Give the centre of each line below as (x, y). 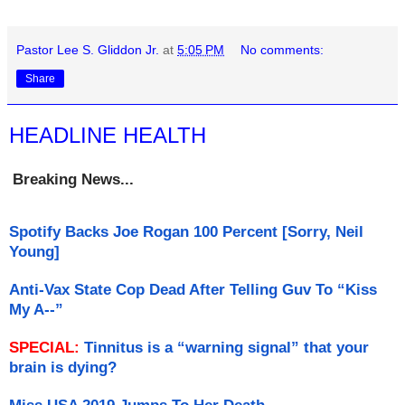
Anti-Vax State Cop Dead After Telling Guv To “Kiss (193, 289)
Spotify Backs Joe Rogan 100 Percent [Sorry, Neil (186, 231)
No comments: (283, 50)
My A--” (36, 309)
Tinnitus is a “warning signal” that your (226, 347)
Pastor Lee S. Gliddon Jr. (88, 50)
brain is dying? (63, 367)
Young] (34, 251)
